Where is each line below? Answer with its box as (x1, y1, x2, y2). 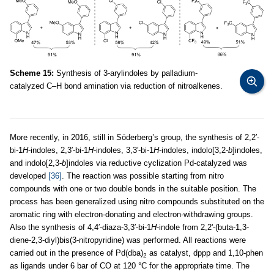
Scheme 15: (10, 68, 54, 78)
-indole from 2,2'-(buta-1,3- (157, 223, 249, 232)
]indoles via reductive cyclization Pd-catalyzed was (66, 158, 247, 168)
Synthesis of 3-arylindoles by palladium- (54, 68, 198, 78)
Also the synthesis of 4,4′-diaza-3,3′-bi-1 (10, 223, 151, 232)
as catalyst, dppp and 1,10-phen (147, 248, 263, 258)
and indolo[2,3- (10, 158, 62, 168)
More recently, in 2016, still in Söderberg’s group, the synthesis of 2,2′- (10, 133, 259, 143)
